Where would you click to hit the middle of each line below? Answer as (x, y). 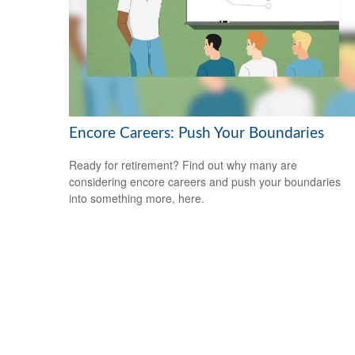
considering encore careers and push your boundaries (205, 182)
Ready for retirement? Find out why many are (183, 165)
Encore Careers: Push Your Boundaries (197, 133)
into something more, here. (137, 198)
